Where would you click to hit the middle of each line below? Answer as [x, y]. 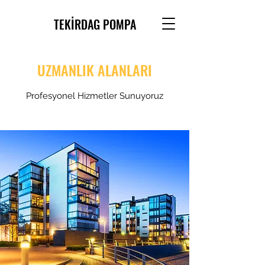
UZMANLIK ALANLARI [95, 70]
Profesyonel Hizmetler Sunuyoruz [95, 96]
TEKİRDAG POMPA [95, 24]
